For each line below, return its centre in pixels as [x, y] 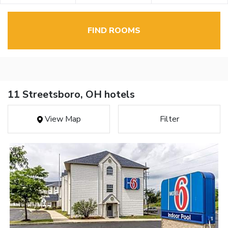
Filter [169, 119]
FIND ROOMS [114, 31]
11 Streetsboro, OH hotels [71, 95]
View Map [62, 119]
